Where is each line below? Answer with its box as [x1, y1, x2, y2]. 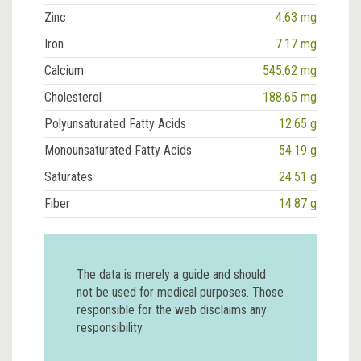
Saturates [44, 168, 93, 185]
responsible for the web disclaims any [77, 301, 267, 317]
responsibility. [77, 319, 144, 335]
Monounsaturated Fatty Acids [44, 142, 192, 158]
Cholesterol [44, 89, 102, 105]
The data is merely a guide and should [77, 266, 266, 282]
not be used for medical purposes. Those [77, 284, 284, 300]
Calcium [44, 62, 84, 78]
